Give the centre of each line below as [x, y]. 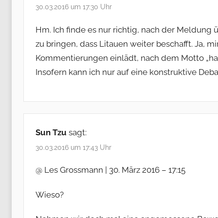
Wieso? [50, 194]
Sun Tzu [51, 132]
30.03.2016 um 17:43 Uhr [73, 148]
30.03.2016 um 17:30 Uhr [74, 7]
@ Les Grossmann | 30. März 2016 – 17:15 [110, 170]
